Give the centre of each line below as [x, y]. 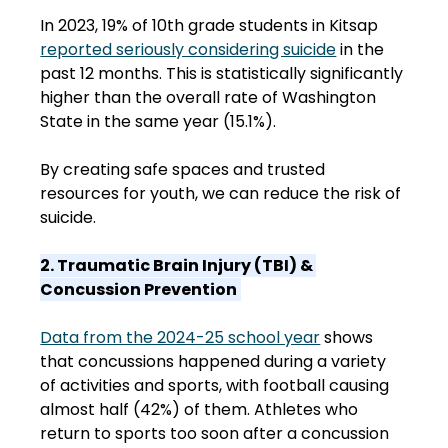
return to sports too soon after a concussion [217, 434]
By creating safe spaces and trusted [185, 170]
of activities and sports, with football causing [217, 386]
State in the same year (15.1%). [162, 122]
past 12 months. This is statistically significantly [224, 74]
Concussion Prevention [139, 290]
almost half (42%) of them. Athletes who [201, 410]
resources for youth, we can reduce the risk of [223, 194]
